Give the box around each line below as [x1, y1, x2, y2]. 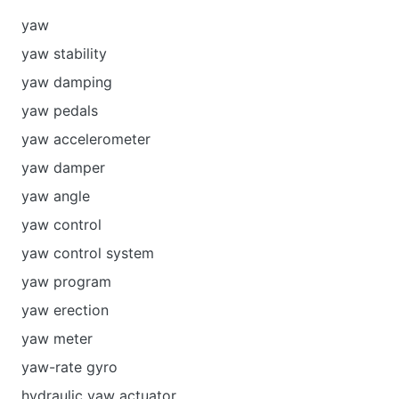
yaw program [21, 273, 111, 290]
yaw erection [21, 301, 109, 319]
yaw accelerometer [21, 130, 151, 148]
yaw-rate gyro [21, 358, 118, 376]
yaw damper [21, 159, 105, 176]
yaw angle [21, 187, 90, 205]
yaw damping [21, 73, 112, 91]
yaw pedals [21, 102, 98, 119]
